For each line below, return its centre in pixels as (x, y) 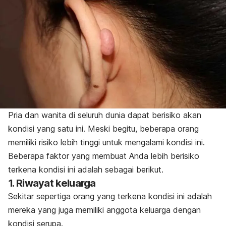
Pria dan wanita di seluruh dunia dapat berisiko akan (105, 115)
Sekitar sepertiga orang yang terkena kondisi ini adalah (110, 196)
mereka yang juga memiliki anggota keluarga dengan (104, 210)
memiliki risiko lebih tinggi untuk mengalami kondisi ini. (106, 143)
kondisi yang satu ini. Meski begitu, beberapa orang (103, 129)
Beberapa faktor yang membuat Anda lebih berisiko (104, 156)
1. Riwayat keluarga (52, 183)
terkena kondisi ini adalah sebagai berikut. (86, 170)
